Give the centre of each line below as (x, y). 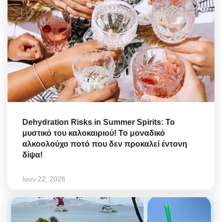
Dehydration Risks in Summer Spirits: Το (99, 122)
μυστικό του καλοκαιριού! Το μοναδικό (94, 133)
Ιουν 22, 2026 (44, 179)
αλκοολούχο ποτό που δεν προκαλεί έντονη (105, 144)
